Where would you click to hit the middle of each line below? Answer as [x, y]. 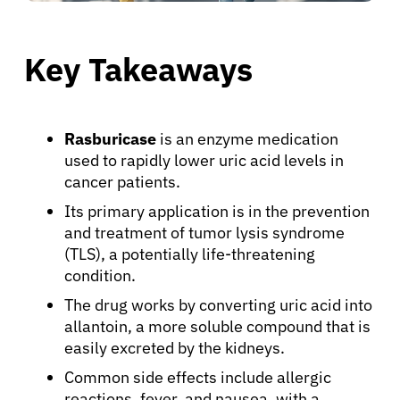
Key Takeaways [138, 69]
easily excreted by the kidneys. [175, 347]
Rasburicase [110, 138]
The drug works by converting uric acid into [218, 304]
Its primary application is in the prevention [217, 211]
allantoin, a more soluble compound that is [217, 326]
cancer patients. [122, 181]
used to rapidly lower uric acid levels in [204, 160]
